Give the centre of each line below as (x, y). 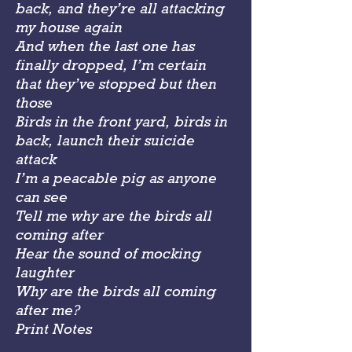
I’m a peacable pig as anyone (116, 178)
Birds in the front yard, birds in (122, 121)
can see (42, 196)
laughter (45, 272)
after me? (48, 310)
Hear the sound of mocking (108, 253)
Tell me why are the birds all (114, 215)
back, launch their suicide (105, 140)
